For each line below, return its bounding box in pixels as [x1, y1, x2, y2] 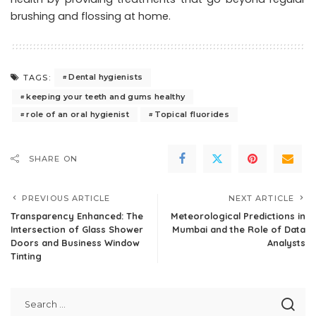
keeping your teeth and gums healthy [26, 91, 186, 102]
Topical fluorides [154, 109, 230, 119]
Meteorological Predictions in [171, 209, 305, 221]
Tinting [11, 250, 42, 262]
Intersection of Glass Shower [11, 223, 143, 235]
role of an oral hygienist [26, 109, 129, 119]
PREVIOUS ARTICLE [22, 193, 111, 203]
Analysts [267, 236, 305, 248]
